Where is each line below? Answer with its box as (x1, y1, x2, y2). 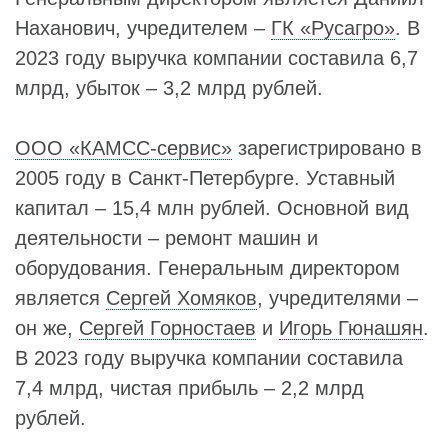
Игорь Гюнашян (279, 317, 423, 339)
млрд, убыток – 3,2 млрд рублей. (15, 77, 323, 99)
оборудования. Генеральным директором (15, 257, 400, 279)
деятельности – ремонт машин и (15, 227, 318, 249)
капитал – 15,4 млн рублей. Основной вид (15, 197, 409, 219)
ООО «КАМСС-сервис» (15, 137, 232, 159)
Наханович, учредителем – (15, 17, 271, 39)
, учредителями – (257, 287, 418, 309)
